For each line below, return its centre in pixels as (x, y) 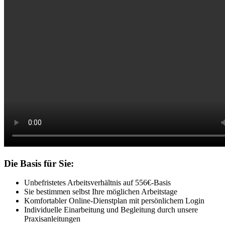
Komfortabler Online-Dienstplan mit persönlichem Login (114, 201)
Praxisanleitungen (52, 219)
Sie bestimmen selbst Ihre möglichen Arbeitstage (101, 192)
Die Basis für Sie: (39, 163)
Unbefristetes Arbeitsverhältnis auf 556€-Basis (97, 183)
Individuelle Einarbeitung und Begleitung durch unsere (111, 210)
